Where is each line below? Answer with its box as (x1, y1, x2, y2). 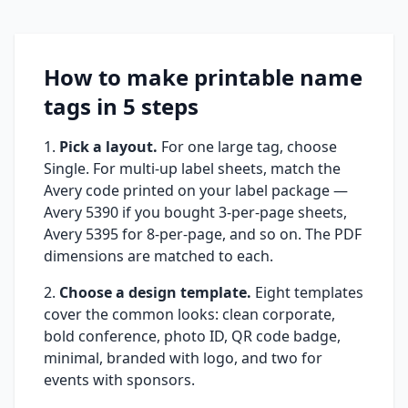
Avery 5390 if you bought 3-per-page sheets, (44, 202, 347, 222)
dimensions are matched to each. (44, 246, 273, 266)
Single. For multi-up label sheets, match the (44, 158, 341, 178)
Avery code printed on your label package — (44, 180, 348, 200)
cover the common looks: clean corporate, (44, 304, 335, 324)
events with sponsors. (44, 370, 195, 390)
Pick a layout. (59, 137, 158, 157)
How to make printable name (44, 62, 362, 92)
